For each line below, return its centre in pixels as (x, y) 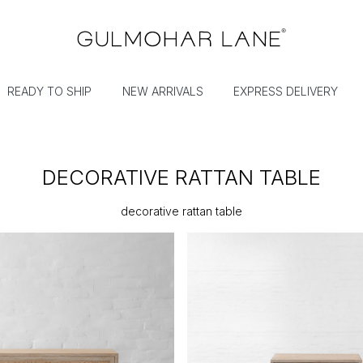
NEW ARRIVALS (162, 92)
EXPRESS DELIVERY (286, 92)
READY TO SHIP (50, 92)
